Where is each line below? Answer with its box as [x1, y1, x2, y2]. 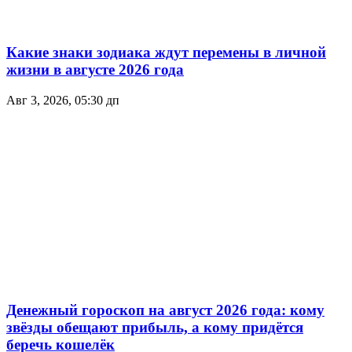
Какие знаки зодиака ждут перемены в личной [6, 43, 326, 60]
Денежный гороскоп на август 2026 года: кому [6, 302, 324, 319]
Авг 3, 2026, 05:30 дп [6, 93, 119, 107]
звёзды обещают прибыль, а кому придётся [6, 319, 303, 336]
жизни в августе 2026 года [6, 60, 184, 78]
